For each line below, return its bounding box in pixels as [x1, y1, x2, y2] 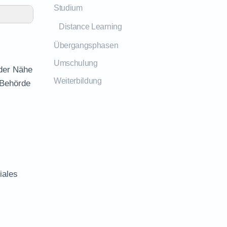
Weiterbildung [54, 77, 102, 85]
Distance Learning [59, 22, 122, 31]
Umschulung [54, 59, 98, 67]
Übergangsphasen [54, 41, 119, 50]
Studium [54, 4, 83, 12]
